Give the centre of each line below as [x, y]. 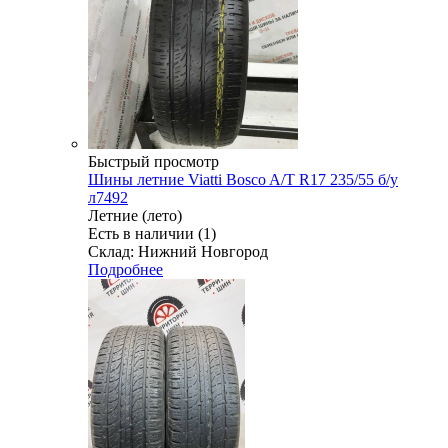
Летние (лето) [135, 216]
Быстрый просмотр [153, 162]
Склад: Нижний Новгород [178, 252]
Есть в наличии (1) [152, 234]
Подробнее [125, 270]
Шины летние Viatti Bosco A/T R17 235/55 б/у [243, 180]
